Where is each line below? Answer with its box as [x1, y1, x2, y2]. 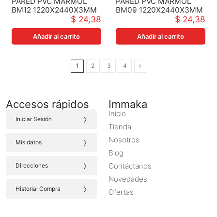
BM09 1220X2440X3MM [116, 5, 203, 15]
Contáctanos [108, 161, 152, 170]
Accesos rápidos [6, 98, 89, 111]
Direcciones [15, 162, 48, 170]
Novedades [108, 174, 147, 184]
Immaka [108, 98, 147, 111]
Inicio [108, 109, 126, 119]
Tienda [108, 122, 131, 132]
